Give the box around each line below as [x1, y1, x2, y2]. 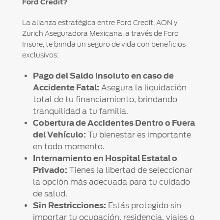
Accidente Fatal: [32, 83, 99, 93]
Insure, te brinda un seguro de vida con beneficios [22, 40, 186, 49]
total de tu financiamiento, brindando [32, 95, 177, 105]
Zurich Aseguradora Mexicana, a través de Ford [22, 29, 179, 38]
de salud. [32, 189, 67, 199]
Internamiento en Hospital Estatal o [32, 154, 177, 164]
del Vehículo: [32, 130, 86, 140]
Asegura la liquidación [99, 83, 187, 93]
